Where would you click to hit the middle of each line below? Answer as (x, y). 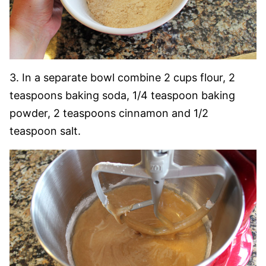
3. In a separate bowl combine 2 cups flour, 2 (122, 77)
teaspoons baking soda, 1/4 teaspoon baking (122, 95)
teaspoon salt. (45, 131)
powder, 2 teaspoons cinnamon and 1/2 (109, 113)
